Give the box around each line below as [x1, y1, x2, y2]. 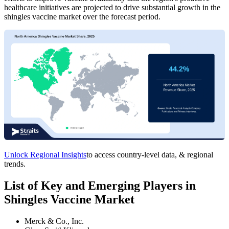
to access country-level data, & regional [86, 150, 213, 159]
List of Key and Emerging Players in [4, 178, 196, 192]
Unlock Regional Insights [4, 150, 86, 159]
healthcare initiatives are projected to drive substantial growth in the [4, 3, 220, 12]
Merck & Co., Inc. [25, 216, 84, 225]
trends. [4, 159, 26, 168]
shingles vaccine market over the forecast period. [4, 12, 161, 21]
